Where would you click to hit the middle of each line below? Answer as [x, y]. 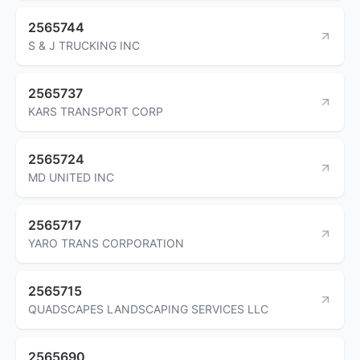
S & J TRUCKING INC [84, 45]
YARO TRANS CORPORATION [106, 243]
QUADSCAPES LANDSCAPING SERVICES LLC [148, 309]
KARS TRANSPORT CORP [96, 111]
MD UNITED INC [71, 177]
